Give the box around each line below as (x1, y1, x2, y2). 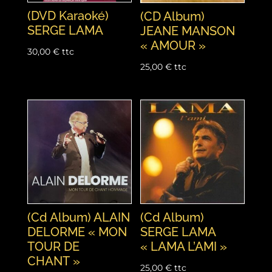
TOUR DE (27, 239, 80, 254)
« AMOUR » (140, 38, 206, 53)
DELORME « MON (27, 225, 127, 240)
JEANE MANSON (140, 24, 236, 39)
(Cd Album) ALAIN (27, 210, 130, 225)
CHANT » (27, 254, 80, 269)
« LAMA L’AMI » (140, 239, 228, 254)
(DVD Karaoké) (27, 8, 109, 24)
